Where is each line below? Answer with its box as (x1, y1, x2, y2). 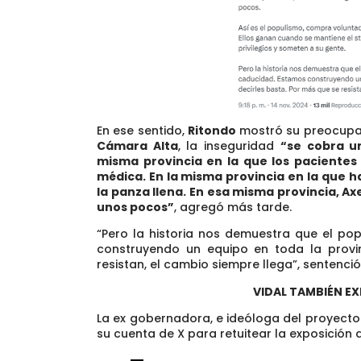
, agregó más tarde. (174, 199, 292, 216)
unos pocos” (97, 199, 174, 216)
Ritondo (188, 122, 239, 139)
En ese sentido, (97, 122, 189, 139)
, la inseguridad (177, 138, 280, 155)
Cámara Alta (97, 138, 178, 155)
